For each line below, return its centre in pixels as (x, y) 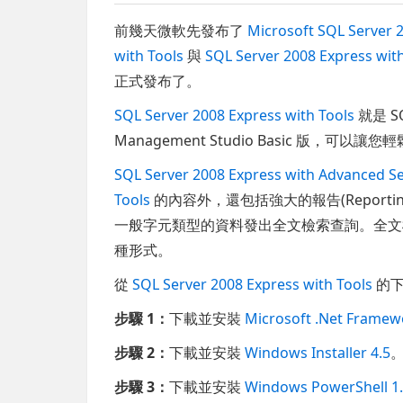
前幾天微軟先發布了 (181, 30)
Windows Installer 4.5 (318, 352)
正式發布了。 (158, 81)
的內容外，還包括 (210, 199)
